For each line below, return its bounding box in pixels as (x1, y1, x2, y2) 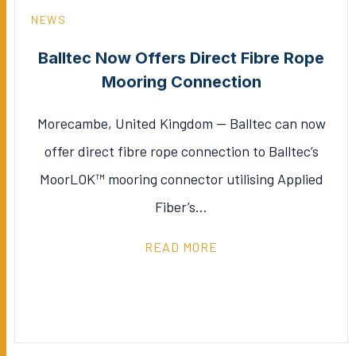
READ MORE (145, 238, 218, 254)
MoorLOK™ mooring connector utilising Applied (39, 169, 323, 188)
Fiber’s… (155, 197, 207, 215)
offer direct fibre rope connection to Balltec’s (44, 141, 319, 160)
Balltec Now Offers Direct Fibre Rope (38, 48, 324, 68)
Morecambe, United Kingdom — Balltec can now (37, 114, 326, 132)
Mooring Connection (101, 72, 261, 91)
